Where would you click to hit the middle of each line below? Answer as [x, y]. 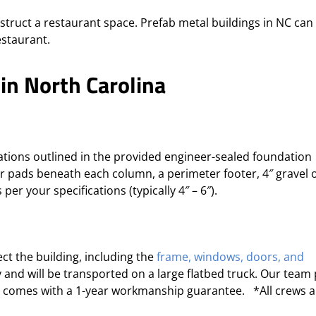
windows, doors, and [248, 257]
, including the [118, 257]
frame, [174, 257]
